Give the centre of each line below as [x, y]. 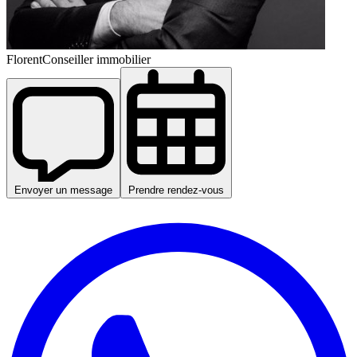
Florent [24, 59]
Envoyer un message [63, 190]
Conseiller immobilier [96, 59]
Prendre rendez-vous [176, 190]
